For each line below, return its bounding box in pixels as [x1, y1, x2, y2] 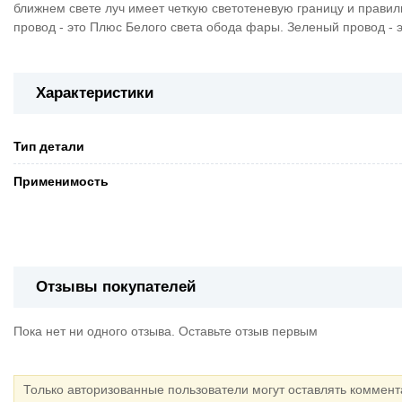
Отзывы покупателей [36, 277, 196, 295]
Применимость [13, 173, 109, 188]
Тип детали [13, 138, 84, 153]
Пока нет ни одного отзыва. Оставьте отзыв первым [13, 323, 318, 338]
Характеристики [36, 83, 153, 101]
